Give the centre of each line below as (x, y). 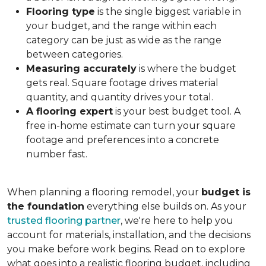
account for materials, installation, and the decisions (129, 235)
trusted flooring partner (64, 221)
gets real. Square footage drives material (122, 83)
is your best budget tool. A (177, 111)
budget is (226, 192)
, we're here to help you (177, 221)
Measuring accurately (81, 69)
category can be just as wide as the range (124, 40)
